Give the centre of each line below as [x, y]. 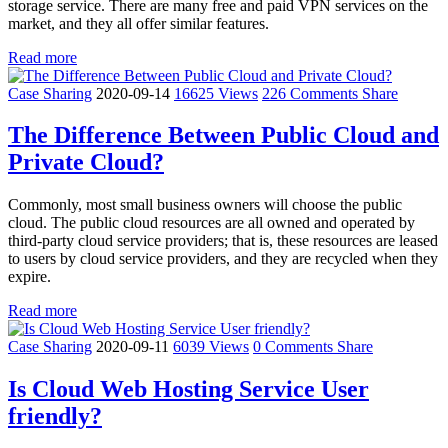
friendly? [55, 416]
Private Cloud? [86, 162]
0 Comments [295, 347]
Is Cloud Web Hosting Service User [188, 389]
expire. [29, 277]
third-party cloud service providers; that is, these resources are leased [223, 241]
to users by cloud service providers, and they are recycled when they [223, 259]
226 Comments [312, 93]
